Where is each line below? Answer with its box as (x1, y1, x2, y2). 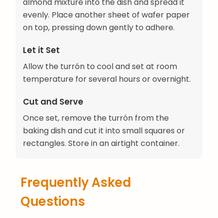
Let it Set (23, 44, 60, 56)
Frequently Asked (20, 173, 131, 191)
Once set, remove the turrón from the (23, 112, 169, 124)
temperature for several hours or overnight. (23, 73, 191, 85)
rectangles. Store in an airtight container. (23, 137, 180, 149)
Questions (20, 192, 85, 210)
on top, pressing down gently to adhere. (23, 21, 175, 33)
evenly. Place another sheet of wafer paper (23, 9, 190, 20)
